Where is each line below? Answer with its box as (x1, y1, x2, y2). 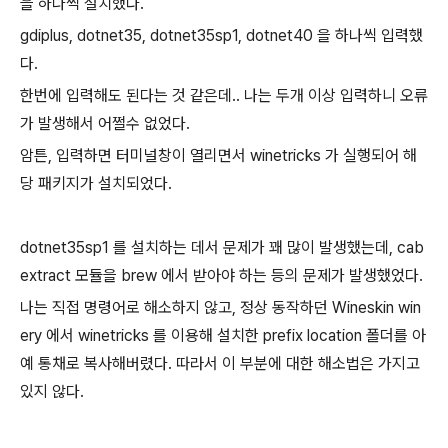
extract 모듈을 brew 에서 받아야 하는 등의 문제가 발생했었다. (20, 266, 423, 285)
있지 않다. (20, 382, 84, 401)
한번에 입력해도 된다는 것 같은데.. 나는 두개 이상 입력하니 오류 (20, 86, 428, 105)
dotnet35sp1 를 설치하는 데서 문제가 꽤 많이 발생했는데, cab (20, 238, 424, 257)
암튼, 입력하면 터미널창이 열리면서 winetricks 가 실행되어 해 (20, 146, 417, 165)
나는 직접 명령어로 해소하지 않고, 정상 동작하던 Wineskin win (20, 298, 421, 317)
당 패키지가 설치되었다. (20, 174, 172, 193)
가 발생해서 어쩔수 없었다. (20, 114, 190, 133)
